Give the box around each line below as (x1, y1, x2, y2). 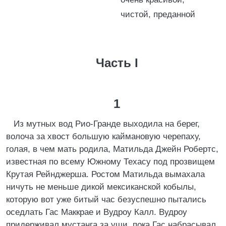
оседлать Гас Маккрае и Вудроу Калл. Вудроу (6, 207, 187, 217)
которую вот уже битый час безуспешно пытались (6, 195, 206, 204)
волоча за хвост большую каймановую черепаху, (6, 132, 201, 141)
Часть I (95, 56, 138, 70)
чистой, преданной (121, 10, 195, 19)
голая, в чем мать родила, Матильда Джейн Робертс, (6, 144, 218, 154)
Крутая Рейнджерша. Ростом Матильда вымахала (6, 169, 205, 179)
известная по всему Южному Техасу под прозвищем (6, 157, 215, 166)
